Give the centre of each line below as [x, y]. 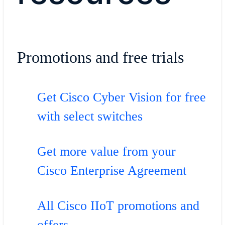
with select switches [90, 116]
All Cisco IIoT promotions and [118, 206]
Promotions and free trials [100, 57]
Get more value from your [106, 151]
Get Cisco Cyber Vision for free [121, 97]
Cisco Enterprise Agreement [111, 171]
